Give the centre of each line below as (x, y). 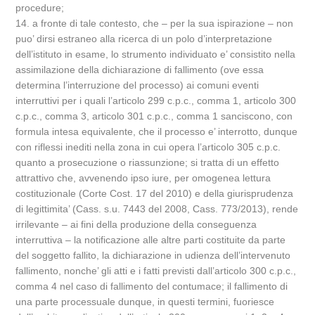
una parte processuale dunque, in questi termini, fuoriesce (145, 302)
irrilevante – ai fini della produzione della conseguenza (136, 224)
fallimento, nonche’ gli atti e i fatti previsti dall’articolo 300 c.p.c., (156, 271)
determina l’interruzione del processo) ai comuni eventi (137, 85)
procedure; (40, 8)
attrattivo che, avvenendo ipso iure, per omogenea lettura (143, 178)
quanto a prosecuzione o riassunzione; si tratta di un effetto (148, 162)
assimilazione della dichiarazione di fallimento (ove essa (140, 70)
